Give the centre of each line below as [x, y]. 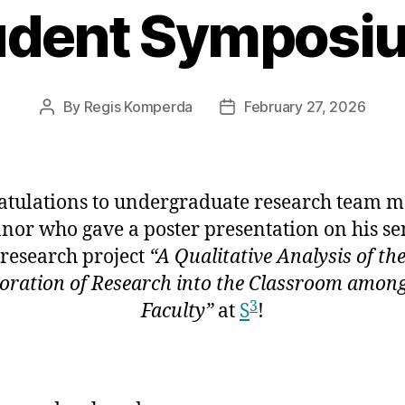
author [67, 131]
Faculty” [177, 312]
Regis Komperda [138, 107]
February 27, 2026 [305, 107]
